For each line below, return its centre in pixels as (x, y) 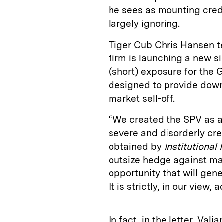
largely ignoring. (144, 24)
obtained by (136, 147)
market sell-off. (142, 99)
